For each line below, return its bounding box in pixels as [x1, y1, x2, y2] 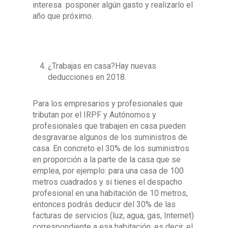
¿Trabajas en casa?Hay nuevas [48, 61, 156, 71]
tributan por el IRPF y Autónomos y [33, 110, 156, 120]
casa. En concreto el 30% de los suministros [33, 144, 189, 153]
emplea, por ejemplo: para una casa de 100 [33, 166, 184, 176]
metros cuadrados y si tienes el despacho [33, 177, 182, 187]
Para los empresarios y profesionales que [33, 99, 183, 108]
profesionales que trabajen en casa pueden [33, 121, 186, 131]
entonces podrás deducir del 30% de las [33, 199, 176, 209]
